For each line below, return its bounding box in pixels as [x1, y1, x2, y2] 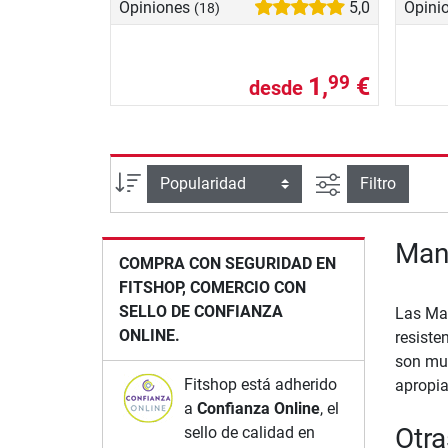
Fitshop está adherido [184, 375, 338, 395]
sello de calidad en [184, 423, 316, 443]
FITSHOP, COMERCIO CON [119, 278, 306, 298]
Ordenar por [142, 170, 225, 190]
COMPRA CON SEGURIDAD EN [119, 254, 336, 274]
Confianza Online [197, 399, 321, 419]
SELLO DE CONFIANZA [119, 302, 283, 322]
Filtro [359, 173, 396, 193]
